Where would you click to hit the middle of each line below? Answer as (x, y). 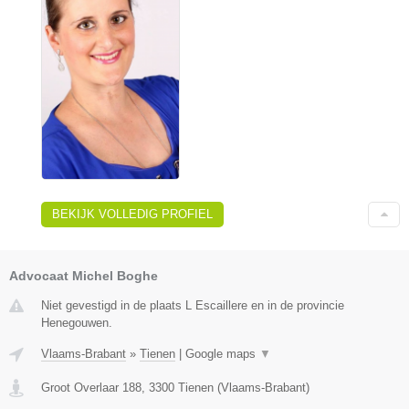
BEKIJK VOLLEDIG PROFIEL (132, 214)
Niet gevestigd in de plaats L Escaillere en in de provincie (193, 305)
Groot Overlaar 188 (91, 387)
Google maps (222, 353)
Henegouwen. (77, 322)
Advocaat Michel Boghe (84, 275)
